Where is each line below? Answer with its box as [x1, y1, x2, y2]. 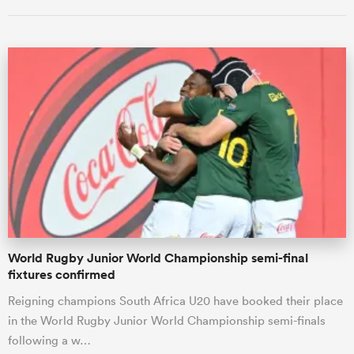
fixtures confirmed [8, 266, 115, 283]
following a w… [8, 333, 91, 348]
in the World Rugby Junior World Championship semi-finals [8, 313, 326, 328]
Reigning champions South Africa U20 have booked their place [8, 293, 343, 308]
